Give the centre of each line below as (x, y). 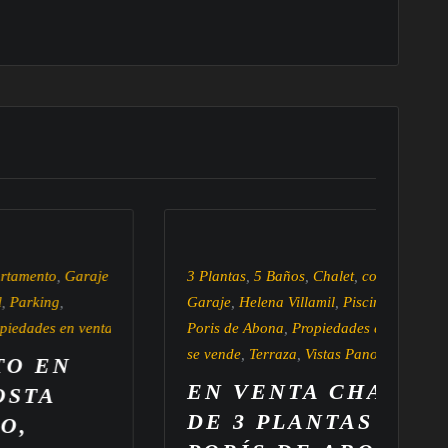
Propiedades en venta (269, 327)
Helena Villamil (196, 301)
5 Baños (189, 275)
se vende (123, 353)
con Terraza (309, 275)
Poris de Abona (145, 327)
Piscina (275, 301)
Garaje (118, 301)
